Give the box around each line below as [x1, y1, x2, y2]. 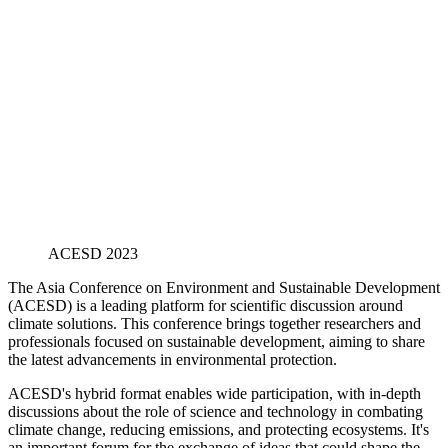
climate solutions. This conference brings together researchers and [8, 314, 421, 332]
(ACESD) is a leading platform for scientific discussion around [8, 296, 403, 314]
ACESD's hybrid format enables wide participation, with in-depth [8, 384, 421, 402]
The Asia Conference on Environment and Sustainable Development [8, 278, 440, 296]
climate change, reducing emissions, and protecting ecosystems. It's [8, 420, 429, 438]
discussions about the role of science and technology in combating [8, 402, 423, 420]
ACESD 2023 [48, 244, 138, 262]
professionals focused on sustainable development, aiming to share [8, 332, 425, 350]
